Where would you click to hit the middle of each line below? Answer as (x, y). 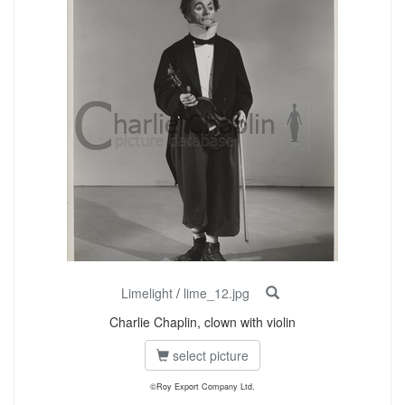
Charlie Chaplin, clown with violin (202, 322)
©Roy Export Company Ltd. (202, 386)
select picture (209, 355)
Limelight (146, 293)
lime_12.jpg (216, 293)
